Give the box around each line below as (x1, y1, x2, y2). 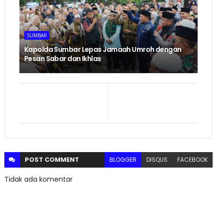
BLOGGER (109, 155, 137, 164)
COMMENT (44, 155, 79, 165)
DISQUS (146, 155, 168, 164)
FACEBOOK (177, 155, 208, 164)
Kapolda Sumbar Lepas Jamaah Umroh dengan (24, 45, 182, 55)
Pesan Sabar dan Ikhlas (24, 54, 101, 64)
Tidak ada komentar (4, 174, 73, 185)
